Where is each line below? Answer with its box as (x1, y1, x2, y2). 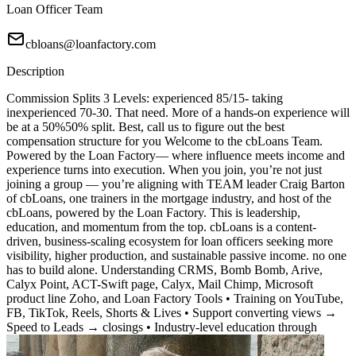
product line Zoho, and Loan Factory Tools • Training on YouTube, (6, 292, 343, 306)
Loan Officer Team (6, 2, 103, 17)
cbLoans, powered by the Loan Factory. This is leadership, (6, 206, 300, 220)
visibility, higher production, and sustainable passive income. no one (6, 249, 346, 263)
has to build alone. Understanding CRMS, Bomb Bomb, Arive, (6, 263, 323, 277)
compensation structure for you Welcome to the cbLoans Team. (6, 134, 323, 149)
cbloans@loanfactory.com (25, 37, 156, 52)
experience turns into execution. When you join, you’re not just (6, 163, 322, 177)
